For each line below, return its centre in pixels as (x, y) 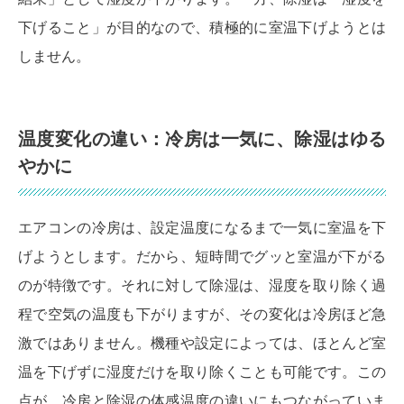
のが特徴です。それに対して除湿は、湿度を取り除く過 (202, 285)
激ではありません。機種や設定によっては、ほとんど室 (202, 343)
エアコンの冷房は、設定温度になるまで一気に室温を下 (202, 227)
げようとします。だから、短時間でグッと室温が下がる (202, 256)
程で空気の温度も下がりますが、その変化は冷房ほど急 (202, 314)
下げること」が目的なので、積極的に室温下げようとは (202, 27)
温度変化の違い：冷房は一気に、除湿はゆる (202, 138)
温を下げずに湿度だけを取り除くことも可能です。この (202, 372)
